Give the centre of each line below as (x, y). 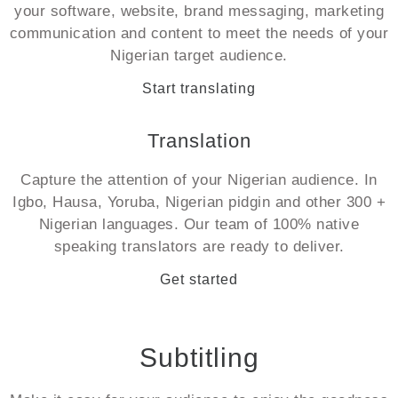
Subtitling (199, 358)
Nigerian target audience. (199, 56)
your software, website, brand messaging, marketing (199, 11)
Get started (199, 279)
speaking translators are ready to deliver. (199, 247)
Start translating (199, 88)
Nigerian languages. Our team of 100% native (199, 224)
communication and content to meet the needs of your (199, 33)
